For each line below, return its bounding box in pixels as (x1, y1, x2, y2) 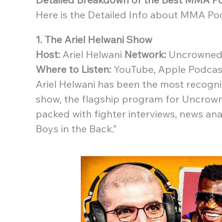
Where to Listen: (36, 62, 111, 75)
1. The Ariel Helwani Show (36, 33, 152, 46)
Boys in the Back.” (36, 122, 116, 135)
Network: (124, 48, 166, 60)
